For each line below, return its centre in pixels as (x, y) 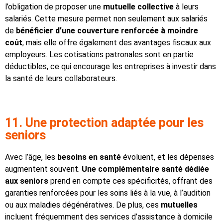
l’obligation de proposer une (54, 6)
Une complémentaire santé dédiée (145, 169)
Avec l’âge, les (31, 157)
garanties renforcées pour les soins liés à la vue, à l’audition (108, 193)
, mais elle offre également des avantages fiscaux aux (117, 42)
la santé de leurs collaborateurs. (61, 78)
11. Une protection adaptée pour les (104, 123)
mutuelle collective (138, 6)
